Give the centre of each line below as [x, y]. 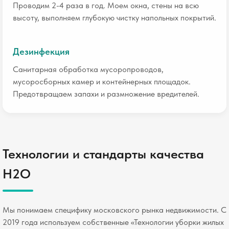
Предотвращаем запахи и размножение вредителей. [106, 94]
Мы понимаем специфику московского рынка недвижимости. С [114, 210]
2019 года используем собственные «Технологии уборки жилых [113, 222]
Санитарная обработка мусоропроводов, [88, 69]
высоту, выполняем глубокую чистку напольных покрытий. [114, 18]
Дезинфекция [41, 51]
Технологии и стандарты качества [103, 154]
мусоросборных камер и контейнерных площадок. [102, 82]
